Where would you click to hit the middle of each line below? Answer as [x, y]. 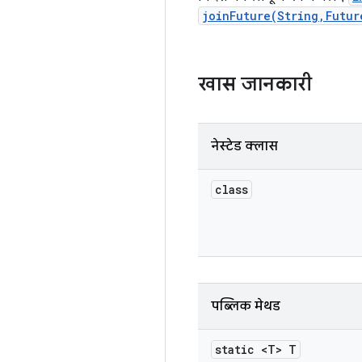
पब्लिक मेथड [246, 306]
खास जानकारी [255, 84]
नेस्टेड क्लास [244, 146]
